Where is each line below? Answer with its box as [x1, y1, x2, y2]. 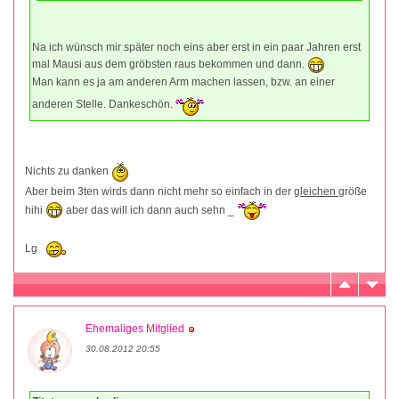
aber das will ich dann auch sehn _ [63, 203, 237, 216]
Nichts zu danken [25, 164, 111, 177]
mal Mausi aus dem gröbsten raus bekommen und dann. [32, 57, 307, 70]
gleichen [294, 184, 338, 198]
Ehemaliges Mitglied [85, 322, 184, 335]
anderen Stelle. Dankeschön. [32, 97, 175, 110]
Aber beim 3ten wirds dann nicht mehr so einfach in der [25, 184, 294, 198]
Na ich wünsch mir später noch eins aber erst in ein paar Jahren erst [32, 40, 361, 53]
